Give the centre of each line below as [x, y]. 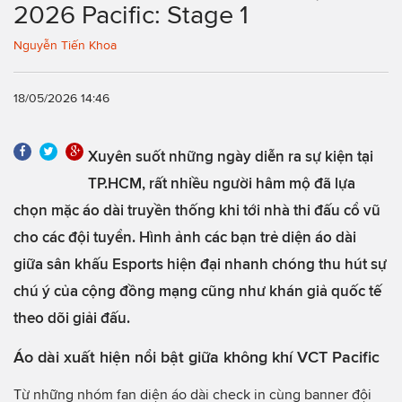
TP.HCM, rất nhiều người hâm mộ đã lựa [222, 183]
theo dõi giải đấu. [72, 317]
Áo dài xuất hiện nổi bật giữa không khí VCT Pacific [197, 357]
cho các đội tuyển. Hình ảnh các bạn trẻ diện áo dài [185, 236]
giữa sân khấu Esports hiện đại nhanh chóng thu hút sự [200, 263]
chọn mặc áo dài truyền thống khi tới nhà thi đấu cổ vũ [197, 210]
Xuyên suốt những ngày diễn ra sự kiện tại [231, 156]
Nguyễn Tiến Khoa [65, 45]
